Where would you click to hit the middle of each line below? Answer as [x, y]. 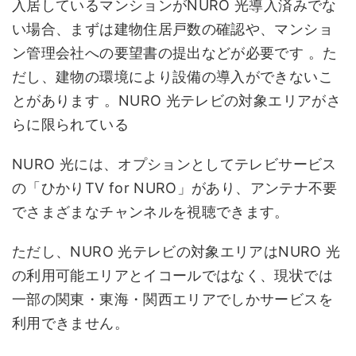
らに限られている [70, 124]
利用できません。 [70, 323]
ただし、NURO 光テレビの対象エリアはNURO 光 [176, 252]
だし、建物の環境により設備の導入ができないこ [172, 77]
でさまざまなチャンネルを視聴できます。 [151, 212]
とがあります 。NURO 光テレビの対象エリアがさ [176, 101]
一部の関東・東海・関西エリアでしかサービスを [172, 299]
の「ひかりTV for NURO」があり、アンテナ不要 [175, 188]
